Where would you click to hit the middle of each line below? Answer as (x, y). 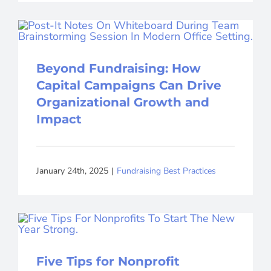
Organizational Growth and (122, 103)
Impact (59, 119)
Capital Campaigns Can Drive (129, 86)
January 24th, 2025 (72, 171)
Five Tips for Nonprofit (108, 262)
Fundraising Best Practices (166, 171)
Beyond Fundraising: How (118, 69)
